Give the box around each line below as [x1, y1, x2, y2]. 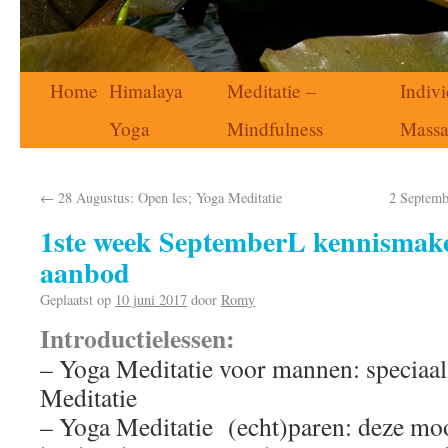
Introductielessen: [40, 319, 235, 357]
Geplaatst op [40, 290, 111, 309]
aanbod [40, 252, 130, 293]
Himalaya [109, 78, 183, 103]
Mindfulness [227, 116, 323, 141]
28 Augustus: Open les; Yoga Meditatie [54, 188, 282, 207]
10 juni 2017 [115, 290, 187, 309]
